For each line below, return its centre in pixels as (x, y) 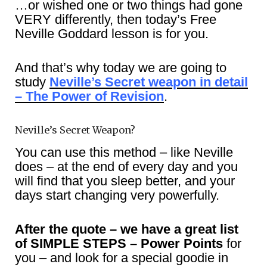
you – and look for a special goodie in (122, 257)
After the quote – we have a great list (127, 229)
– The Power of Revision (89, 96)
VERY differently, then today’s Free (116, 19)
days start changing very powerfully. (117, 195)
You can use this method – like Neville (124, 152)
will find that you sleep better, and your (125, 181)
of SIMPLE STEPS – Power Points (119, 243)
